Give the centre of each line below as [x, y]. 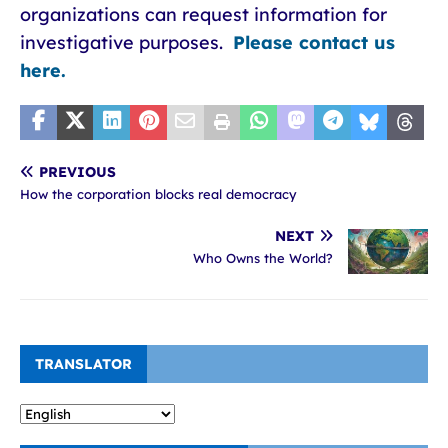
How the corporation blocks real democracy [158, 194]
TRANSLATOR [83, 364]
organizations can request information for [203, 14]
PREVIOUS [77, 172]
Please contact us [314, 42]
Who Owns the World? [263, 258]
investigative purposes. [126, 42]
